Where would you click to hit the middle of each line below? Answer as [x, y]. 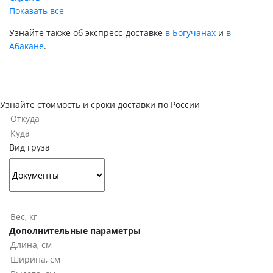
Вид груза [30, 147]
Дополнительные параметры [75, 231]
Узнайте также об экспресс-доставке [87, 33]
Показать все [37, 11]
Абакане [27, 46]
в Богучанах [190, 33]
